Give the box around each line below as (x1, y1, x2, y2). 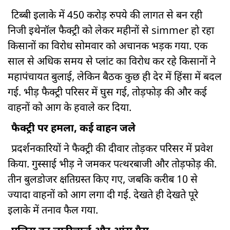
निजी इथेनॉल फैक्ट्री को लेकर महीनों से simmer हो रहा (8, 25, 214, 39)
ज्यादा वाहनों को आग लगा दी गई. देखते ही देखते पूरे (8, 189, 198, 203)
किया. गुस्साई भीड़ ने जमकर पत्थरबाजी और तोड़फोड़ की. (8, 158, 217, 172)
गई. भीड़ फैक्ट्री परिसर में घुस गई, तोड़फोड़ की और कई (8, 86, 207, 100)
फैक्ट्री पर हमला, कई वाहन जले (11, 122, 136, 136)
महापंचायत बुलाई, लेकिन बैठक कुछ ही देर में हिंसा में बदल (8, 71, 222, 85)
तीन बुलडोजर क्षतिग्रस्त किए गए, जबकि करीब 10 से (8, 174, 198, 187)
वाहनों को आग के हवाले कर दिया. (8, 102, 131, 116)
